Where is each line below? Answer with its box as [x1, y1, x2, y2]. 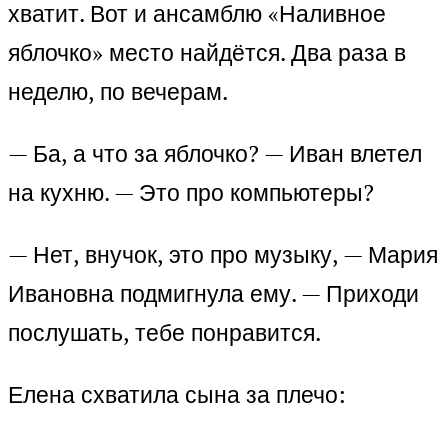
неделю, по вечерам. [8, 76, 228, 108]
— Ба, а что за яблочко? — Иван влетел [8, 138, 422, 170]
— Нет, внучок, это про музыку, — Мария [8, 239, 438, 271]
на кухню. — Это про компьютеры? [8, 177, 374, 209]
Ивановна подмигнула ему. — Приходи [8, 278, 419, 310]
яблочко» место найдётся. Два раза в [8, 37, 406, 69]
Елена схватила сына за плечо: [8, 379, 346, 411]
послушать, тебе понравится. [8, 317, 321, 349]
